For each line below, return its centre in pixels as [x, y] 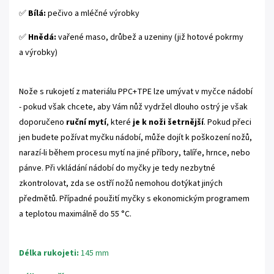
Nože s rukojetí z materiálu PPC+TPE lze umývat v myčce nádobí [136, 91]
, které [120, 122]
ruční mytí [86, 122]
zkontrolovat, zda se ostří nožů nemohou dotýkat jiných [121, 183]
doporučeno [43, 122]
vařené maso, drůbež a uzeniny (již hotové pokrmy [151, 37]
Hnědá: [43, 37]
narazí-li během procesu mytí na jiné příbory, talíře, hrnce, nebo [135, 153]
